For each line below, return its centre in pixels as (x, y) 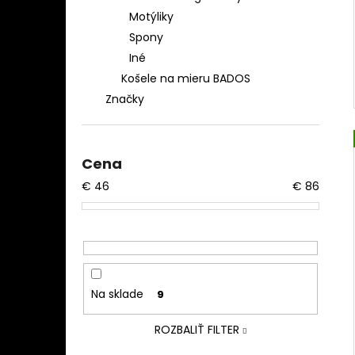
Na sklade (117, 294)
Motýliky (151, 17)
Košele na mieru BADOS (186, 79)
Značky (125, 99)
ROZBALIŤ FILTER (197, 330)
